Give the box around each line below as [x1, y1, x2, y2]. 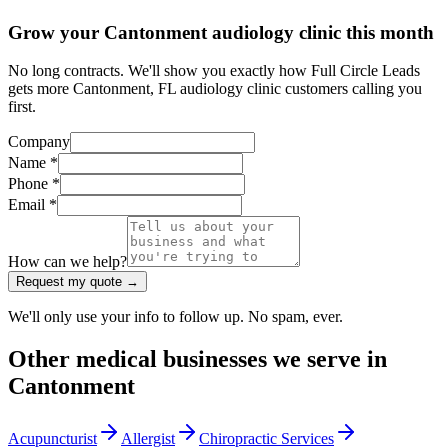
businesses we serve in [157, 346, 387, 373]
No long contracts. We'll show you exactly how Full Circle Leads [8, 62, 420, 80]
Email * [8, 196, 57, 214]
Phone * [8, 175, 60, 193]
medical [76, 346, 157, 373]
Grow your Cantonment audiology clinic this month [8, 21, 434, 43]
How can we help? [8, 253, 127, 271]
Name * [8, 154, 58, 172]
